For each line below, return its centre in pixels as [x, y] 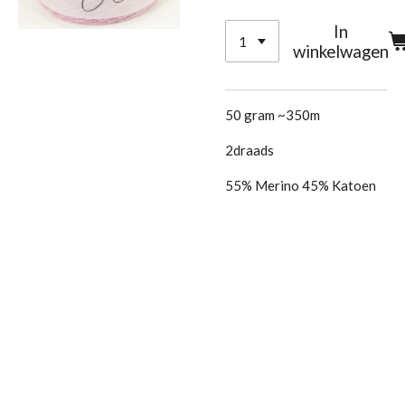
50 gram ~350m [273, 115]
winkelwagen [341, 51]
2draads [250, 151]
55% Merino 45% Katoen [301, 186]
